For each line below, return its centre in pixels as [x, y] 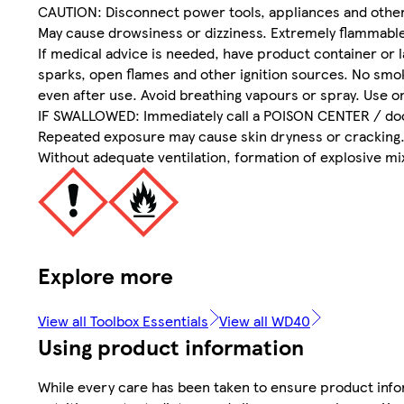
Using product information [171, 346]
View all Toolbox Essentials [123, 320]
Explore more [106, 275]
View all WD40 [265, 320]
